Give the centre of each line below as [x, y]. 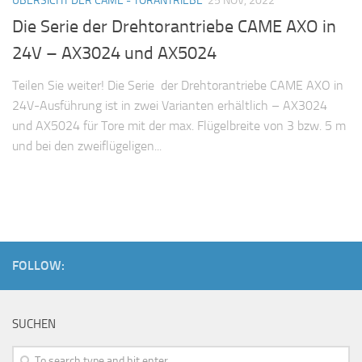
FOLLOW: [38, 266]
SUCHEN [34, 324]
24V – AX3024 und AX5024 [114, 54]
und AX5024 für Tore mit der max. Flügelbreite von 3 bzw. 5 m [179, 126]
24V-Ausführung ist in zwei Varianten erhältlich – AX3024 [170, 106]
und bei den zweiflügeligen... [87, 146]
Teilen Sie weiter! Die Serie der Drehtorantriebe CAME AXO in [178, 86]
